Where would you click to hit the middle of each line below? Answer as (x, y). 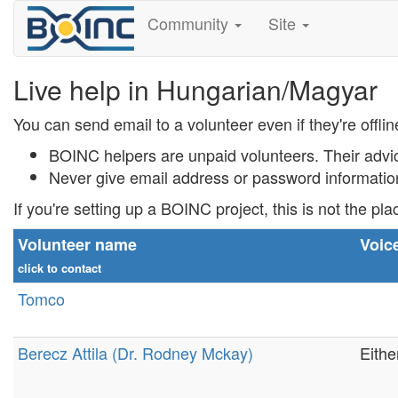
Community (190, 23)
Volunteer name (77, 244)
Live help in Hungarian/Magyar (195, 89)
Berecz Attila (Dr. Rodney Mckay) (135, 353)
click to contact (60, 268)
